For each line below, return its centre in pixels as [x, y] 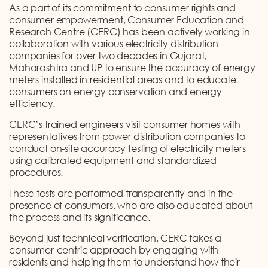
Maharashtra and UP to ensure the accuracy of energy [132, 67]
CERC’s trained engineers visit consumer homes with [125, 124]
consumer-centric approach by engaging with [114, 250]
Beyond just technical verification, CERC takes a [115, 238]
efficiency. [32, 103]
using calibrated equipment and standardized [113, 160]
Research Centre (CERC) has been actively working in [130, 31]
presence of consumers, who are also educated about [131, 205]
